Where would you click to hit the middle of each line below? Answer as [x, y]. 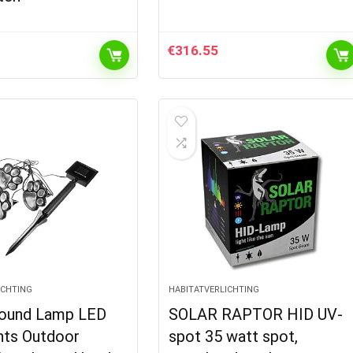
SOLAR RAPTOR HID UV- [256, 314]
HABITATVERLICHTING [214, 290]
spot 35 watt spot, [234, 336]
